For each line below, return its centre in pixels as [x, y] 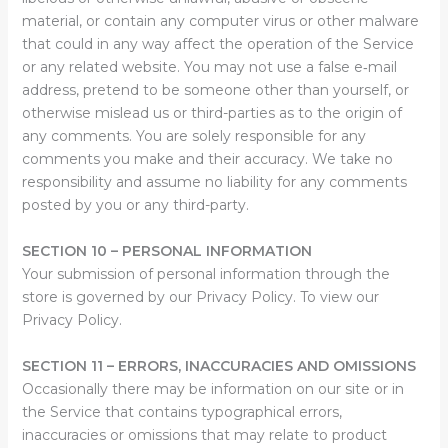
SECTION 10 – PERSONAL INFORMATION [166, 251]
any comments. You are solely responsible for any [193, 136]
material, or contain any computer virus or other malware [220, 21]
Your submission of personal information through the [205, 274]
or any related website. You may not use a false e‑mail [209, 67]
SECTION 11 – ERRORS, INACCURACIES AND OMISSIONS [218, 366]
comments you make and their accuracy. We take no [207, 159]
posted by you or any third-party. [135, 205]
